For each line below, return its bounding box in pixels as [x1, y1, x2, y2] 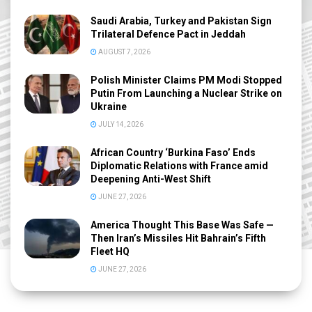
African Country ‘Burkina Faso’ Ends [91, 147, 256, 159]
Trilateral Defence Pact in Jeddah [91, 29, 246, 40]
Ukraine [91, 101, 127, 113]
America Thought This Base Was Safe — [91, 219, 274, 231]
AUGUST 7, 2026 [97, 48, 150, 56]
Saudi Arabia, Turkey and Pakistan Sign [91, 15, 272, 27]
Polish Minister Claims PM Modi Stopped [91, 75, 282, 86]
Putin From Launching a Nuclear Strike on [91, 88, 282, 100]
